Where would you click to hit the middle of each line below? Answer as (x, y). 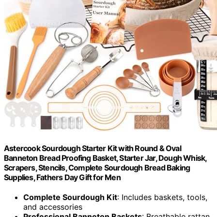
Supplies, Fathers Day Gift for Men (62, 178)
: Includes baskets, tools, (162, 197)
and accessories (53, 207)
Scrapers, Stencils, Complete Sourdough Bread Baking (97, 168)
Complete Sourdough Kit (70, 197)
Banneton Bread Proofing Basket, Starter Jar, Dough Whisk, (105, 158)
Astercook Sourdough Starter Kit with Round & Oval (93, 148)
